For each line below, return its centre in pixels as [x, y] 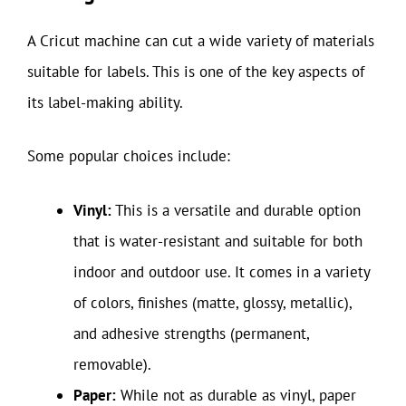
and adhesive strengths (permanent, [191, 333]
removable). [112, 364]
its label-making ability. [105, 102]
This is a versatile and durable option [236, 210]
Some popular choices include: [129, 156]
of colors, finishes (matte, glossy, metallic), [213, 302]
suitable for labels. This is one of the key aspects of [196, 71]
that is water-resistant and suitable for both [218, 241]
